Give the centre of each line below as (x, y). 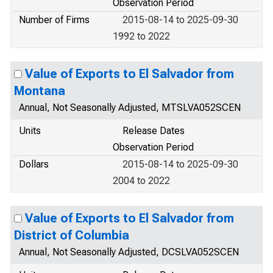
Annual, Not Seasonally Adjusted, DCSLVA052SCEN (129, 252)
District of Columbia (72, 235)
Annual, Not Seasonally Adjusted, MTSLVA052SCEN (130, 108)
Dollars (34, 164)
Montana (40, 91)
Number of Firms (54, 20)
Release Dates (154, 131)
